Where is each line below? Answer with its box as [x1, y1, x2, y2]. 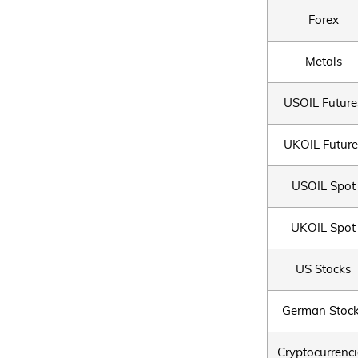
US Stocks [296, 264, 351, 276]
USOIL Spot [291, 181, 356, 193]
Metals [304, 56, 342, 68]
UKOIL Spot [291, 222, 356, 234]
